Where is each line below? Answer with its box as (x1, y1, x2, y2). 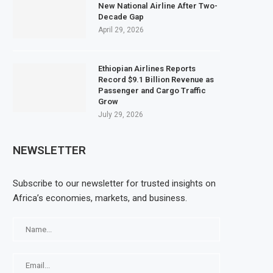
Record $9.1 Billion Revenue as (98, 74, 214, 84)
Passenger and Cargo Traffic (98, 85, 206, 95)
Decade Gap (98, 12, 144, 21)
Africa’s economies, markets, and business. (13, 192, 187, 204)
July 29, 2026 (98, 110, 143, 119)
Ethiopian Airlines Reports (98, 63, 196, 73)
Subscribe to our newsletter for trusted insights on (13, 177, 216, 189)
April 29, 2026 (98, 25, 144, 34)
